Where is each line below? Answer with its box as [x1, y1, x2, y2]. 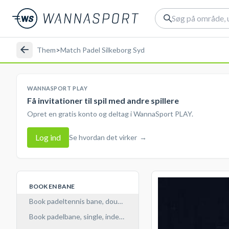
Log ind [35, 132, 61, 142]
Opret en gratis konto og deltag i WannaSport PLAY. [27, 109, 193, 118]
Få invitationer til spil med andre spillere [27, 96, 179, 105]
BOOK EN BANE [29, 182, 75, 190]
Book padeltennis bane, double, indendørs [29, 197, 163, 205]
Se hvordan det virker [69, 133, 137, 142]
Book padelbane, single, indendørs [29, 212, 138, 221]
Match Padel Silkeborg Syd [60, 45, 145, 54]
